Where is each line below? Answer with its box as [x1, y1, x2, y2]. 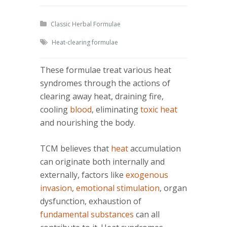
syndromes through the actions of [40, 78, 170, 89]
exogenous [126, 169, 168, 181]
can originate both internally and [40, 156, 165, 168]
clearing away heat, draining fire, [40, 91, 164, 102]
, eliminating [92, 104, 140, 116]
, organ [160, 182, 187, 194]
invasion [40, 182, 72, 194]
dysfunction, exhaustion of [40, 196, 141, 207]
